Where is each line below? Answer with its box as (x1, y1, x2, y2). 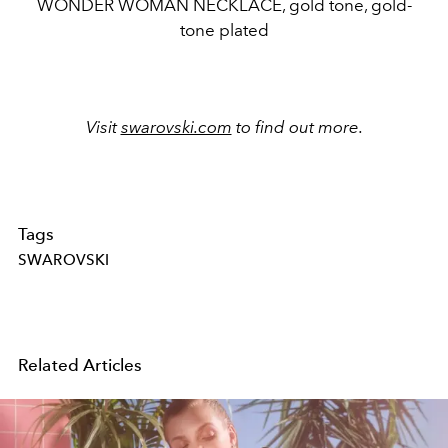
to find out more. (231, 117, 363, 138)
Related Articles (18, 354, 143, 375)
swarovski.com (120, 117, 232, 138)
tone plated (179, 20, 269, 41)
